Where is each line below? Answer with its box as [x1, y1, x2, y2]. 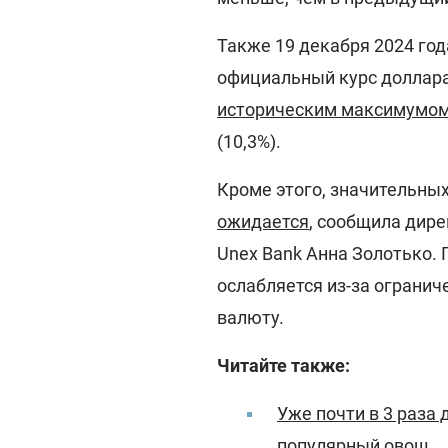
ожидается [217, 211, 309, 232]
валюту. [217, 307, 284, 328]
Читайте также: [217, 355, 350, 376]
